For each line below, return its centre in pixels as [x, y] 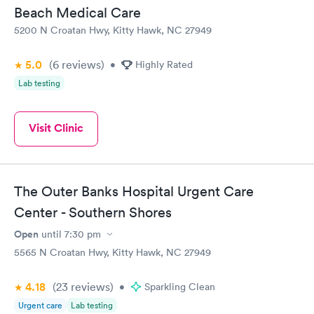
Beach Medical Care [77, 12]
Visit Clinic [56, 128]
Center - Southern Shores [93, 213]
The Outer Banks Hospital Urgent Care [134, 192]
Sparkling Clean [180, 287]
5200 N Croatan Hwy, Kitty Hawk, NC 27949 [113, 30]
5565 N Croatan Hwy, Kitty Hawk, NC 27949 [112, 253]
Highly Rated [164, 64]
